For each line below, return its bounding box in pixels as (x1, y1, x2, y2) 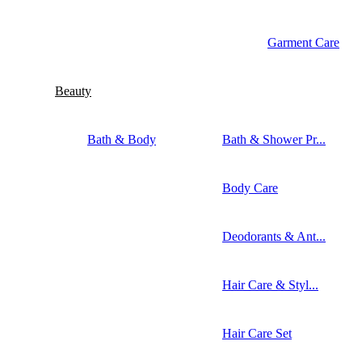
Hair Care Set (222, 326, 292, 340)
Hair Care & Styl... (222, 277, 318, 292)
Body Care (222, 180, 278, 195)
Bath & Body (87, 132, 156, 146)
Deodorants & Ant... (222, 229, 326, 243)
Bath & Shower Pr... (222, 132, 326, 146)
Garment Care (267, 35, 339, 49)
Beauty (55, 83, 91, 98)
